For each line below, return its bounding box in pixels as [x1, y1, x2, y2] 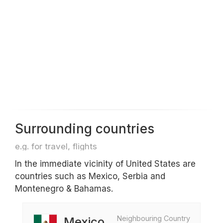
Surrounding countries [15, 121, 154, 136]
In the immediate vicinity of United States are [15, 159, 196, 169]
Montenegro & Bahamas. [15, 184, 113, 194]
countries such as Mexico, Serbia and [15, 171, 165, 181]
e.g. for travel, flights [15, 141, 97, 151]
